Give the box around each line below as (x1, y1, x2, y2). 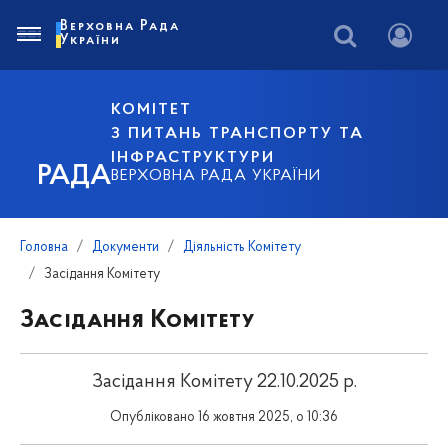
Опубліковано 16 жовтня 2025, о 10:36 (110, 410, 338, 425)
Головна (20, 240, 68, 255)
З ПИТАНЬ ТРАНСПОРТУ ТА (111, 125, 365, 142)
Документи (92, 240, 159, 255)
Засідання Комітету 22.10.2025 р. (91, 373, 357, 392)
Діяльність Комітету (183, 240, 301, 255)
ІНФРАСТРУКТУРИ (111, 149, 276, 166)
